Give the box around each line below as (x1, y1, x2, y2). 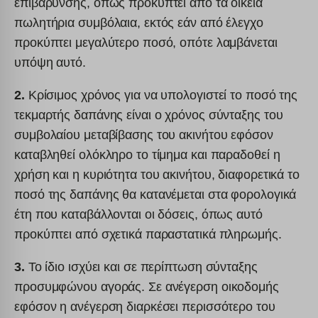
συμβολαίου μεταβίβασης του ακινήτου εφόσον (14, 127, 273, 142)
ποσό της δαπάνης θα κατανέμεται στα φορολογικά (14, 187, 297, 202)
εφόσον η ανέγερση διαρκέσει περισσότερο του (14, 299, 275, 314)
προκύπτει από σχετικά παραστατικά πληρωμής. (14, 226, 282, 241)
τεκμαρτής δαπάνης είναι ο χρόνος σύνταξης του (14, 107, 283, 122)
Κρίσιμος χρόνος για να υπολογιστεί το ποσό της (24, 87, 298, 102)
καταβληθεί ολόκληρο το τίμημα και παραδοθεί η (14, 147, 280, 162)
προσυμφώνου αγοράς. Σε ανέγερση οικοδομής (14, 279, 279, 294)
